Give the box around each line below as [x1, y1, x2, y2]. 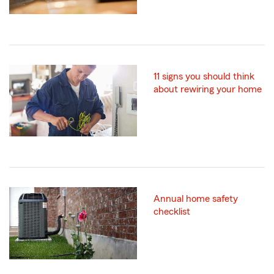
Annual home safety [154, 194, 238, 204]
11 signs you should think [154, 72, 254, 82]
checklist [154, 207, 190, 217]
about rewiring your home [154, 84, 262, 95]
